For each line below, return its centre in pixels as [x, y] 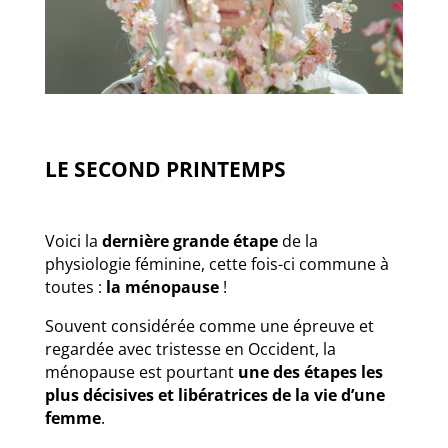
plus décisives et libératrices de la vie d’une [214, 394]
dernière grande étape [189, 240]
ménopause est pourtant [141, 371]
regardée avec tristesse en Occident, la [190, 348]
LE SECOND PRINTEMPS [165, 168]
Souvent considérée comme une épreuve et [209, 325]
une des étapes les [310, 371]
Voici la [73, 240]
